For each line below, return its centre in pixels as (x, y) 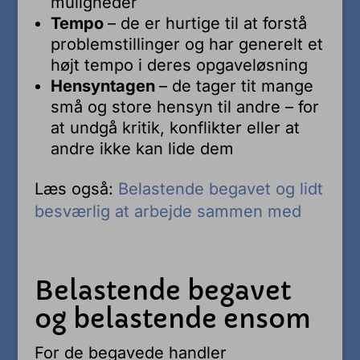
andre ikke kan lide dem (142, 148)
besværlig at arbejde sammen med (168, 211)
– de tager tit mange (236, 86)
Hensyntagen (104, 86)
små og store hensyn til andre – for (184, 106)
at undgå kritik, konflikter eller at (175, 127)
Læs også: (76, 188)
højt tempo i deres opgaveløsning (179, 65)
